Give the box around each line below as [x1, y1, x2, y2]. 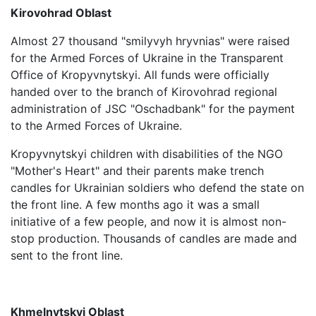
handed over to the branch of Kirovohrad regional [11, 85, 277, 99]
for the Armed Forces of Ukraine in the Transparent [11, 51, 284, 65]
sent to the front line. [11, 248, 123, 262]
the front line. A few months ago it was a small [11, 197, 260, 212]
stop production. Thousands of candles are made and [11, 231, 297, 245]
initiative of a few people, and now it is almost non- [11, 214, 286, 229]
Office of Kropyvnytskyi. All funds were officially [11, 68, 269, 82]
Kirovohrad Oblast [11, 6, 111, 20]
